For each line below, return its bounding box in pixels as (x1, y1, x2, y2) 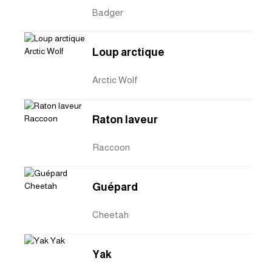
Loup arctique (92, 46, 165, 59)
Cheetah (92, 209, 129, 220)
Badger (92, 7, 123, 18)
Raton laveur (92, 114, 158, 126)
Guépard (92, 181, 138, 194)
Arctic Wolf (92, 75, 138, 86)
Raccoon (92, 142, 130, 153)
